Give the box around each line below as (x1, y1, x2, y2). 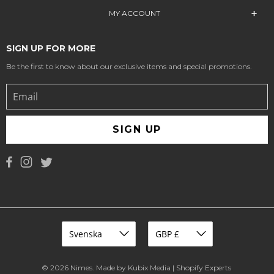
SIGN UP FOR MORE (6, 42, 95, 54)
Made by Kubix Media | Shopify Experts (96, 263, 231, 273)
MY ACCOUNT (108, 8, 160, 18)
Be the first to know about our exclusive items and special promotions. (6, 61, 252, 71)
